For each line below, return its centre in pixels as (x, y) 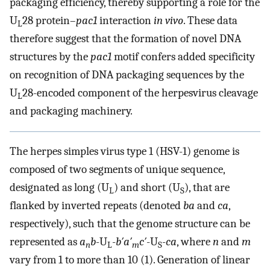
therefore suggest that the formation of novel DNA (125, 39)
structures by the (50, 57)
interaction (125, 21)
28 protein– (49, 21)
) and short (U (147, 188)
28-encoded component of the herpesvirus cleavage (140, 93)
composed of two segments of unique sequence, (117, 170)
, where (195, 242)
